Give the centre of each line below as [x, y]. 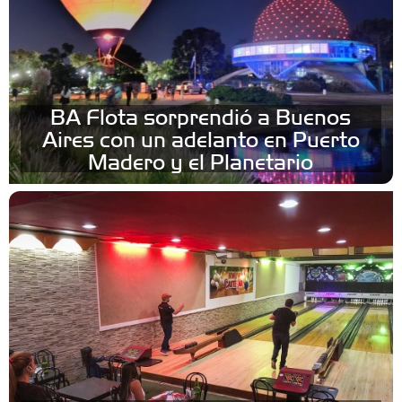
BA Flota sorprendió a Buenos [201, 116]
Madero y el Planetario [201, 161]
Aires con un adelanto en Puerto [201, 139]
